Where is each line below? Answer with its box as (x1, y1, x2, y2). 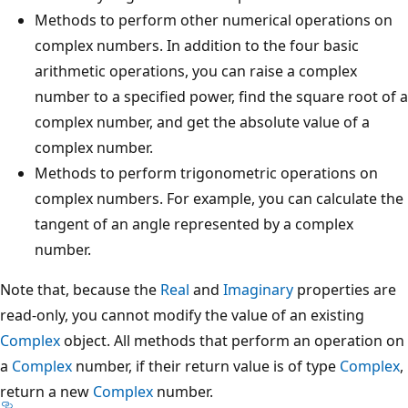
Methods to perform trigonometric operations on (35, 162, 378, 183)
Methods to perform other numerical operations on (35, 9, 393, 30)
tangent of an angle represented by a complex (35, 213, 353, 234)
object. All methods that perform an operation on (60, 330, 404, 351)
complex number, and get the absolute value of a (35, 111, 370, 132)
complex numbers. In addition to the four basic (35, 35, 359, 56)
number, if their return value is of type (72, 355, 340, 376)
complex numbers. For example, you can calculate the (35, 188, 403, 209)
